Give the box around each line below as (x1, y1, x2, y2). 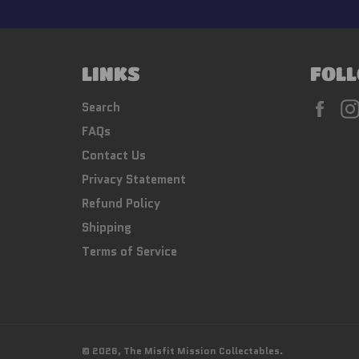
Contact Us (82, 147, 146, 164)
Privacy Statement (82, 171, 186, 188)
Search (82, 99, 120, 116)
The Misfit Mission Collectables (123, 344, 280, 357)
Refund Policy (82, 195, 160, 212)
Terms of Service (82, 243, 177, 260)
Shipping (82, 219, 131, 236)
